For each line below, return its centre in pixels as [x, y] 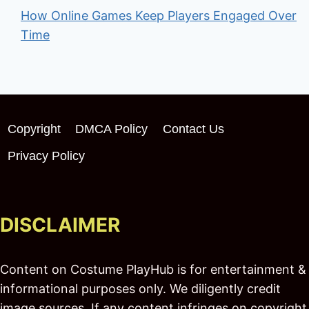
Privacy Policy [46, 156]
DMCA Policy [112, 129]
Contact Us [193, 129]
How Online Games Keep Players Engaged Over [159, 16]
